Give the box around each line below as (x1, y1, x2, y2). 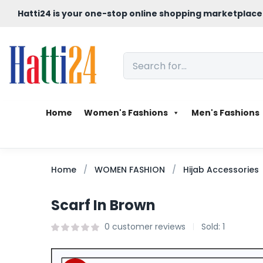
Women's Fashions (83, 106, 168, 119)
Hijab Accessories (183, 163, 259, 176)
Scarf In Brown (51, 195, 156, 215)
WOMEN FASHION (95, 163, 165, 176)
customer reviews (110, 220, 186, 232)
